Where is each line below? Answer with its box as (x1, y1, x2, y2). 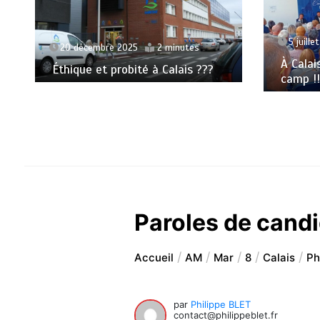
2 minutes (156, 42, 199, 54)
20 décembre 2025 (59, 42, 138, 54)
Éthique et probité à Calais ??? (51, 62, 214, 78)
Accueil (134, 251, 174, 265)
